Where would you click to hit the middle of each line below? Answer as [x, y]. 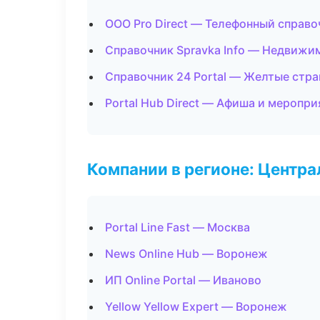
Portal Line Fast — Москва [177, 227]
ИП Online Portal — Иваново [183, 280]
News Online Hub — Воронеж [186, 254]
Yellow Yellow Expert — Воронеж [196, 306]
